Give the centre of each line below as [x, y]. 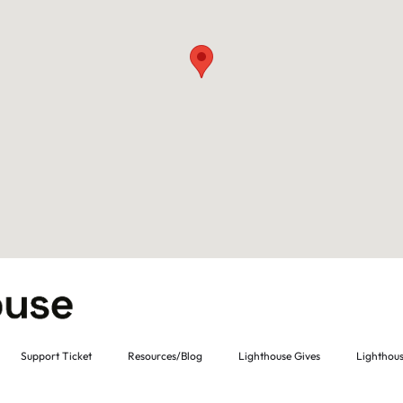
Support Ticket [56, 355]
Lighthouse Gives [279, 355]
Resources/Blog [165, 355]
